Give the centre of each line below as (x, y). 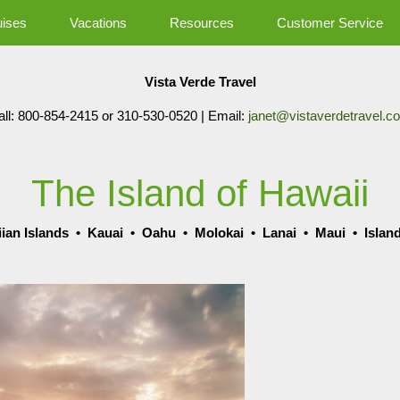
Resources (201, 23)
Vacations (98, 23)
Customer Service (329, 23)
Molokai (219, 233)
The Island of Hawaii (200, 193)
